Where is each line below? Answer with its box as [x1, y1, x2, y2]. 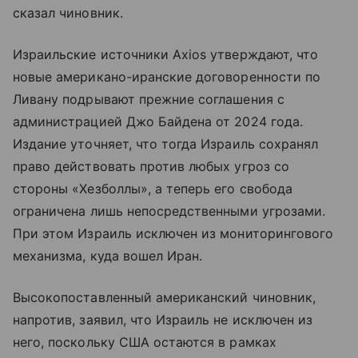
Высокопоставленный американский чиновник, [13, 289, 316, 305]
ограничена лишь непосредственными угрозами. [13, 203, 326, 219]
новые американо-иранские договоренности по [13, 69, 321, 85]
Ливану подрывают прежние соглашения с [13, 91, 284, 107]
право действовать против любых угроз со [13, 158, 289, 174]
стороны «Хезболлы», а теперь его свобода [13, 181, 292, 197]
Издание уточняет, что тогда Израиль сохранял [13, 136, 319, 152]
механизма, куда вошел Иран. [13, 248, 203, 264]
